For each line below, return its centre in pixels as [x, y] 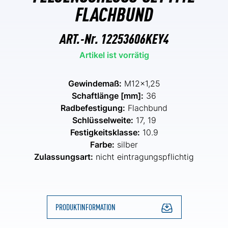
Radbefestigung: [93, 108]
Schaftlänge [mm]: [108, 95]
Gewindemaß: [95, 83]
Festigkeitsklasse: [105, 132]
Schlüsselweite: [103, 120]
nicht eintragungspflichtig [144, 156]
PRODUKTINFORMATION [85, 207]
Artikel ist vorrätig [114, 55]
